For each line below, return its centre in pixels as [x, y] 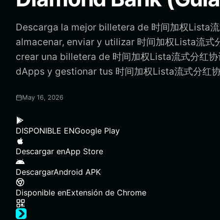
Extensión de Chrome [106, 192]
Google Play [97, 131]
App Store [84, 151]
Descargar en [41, 151]
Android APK [77, 172]
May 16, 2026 [43, 97]
